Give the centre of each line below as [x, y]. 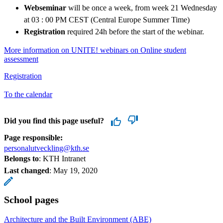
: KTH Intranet [62, 158]
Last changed [27, 170]
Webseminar [45, 7]
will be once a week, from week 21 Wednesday [142, 7]
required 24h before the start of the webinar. [136, 31]
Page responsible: [33, 137]
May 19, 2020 [75, 170]
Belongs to [21, 158]
